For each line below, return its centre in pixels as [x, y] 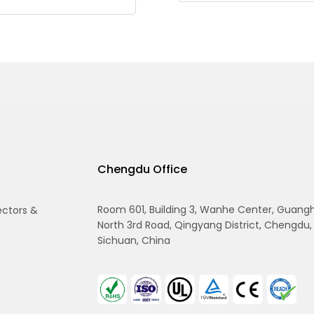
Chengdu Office [142, 169]
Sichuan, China [134, 240]
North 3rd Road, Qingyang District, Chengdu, [205, 225]
